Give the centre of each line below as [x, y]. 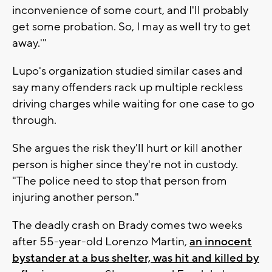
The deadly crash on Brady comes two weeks [127, 225]
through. [34, 120]
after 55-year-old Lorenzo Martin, [101, 241]
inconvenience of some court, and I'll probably [130, 10]
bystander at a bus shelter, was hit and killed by [136, 258]
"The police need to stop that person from [120, 181]
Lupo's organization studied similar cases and [127, 71]
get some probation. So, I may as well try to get [131, 26]
